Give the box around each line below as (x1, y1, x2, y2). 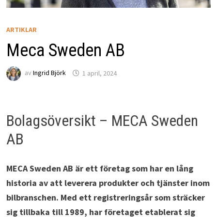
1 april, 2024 (82, 68, 117, 77)
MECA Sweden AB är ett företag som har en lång (6, 162, 193, 174)
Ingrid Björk (32, 68, 66, 77)
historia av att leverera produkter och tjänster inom (6, 177, 210, 188)
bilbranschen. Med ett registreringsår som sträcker (6, 191, 205, 203)
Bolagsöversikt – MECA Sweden (6, 111, 198, 130)
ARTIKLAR (6, 25, 37, 34)
